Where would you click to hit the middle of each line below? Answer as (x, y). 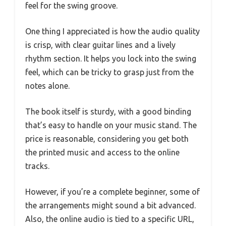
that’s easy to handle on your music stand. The (111, 125)
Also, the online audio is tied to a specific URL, (110, 219)
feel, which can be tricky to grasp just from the (109, 72)
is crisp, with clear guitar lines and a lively (100, 45)
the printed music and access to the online (102, 152)
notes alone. (47, 86)
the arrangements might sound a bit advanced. (110, 205)
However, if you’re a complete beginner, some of (112, 191)
